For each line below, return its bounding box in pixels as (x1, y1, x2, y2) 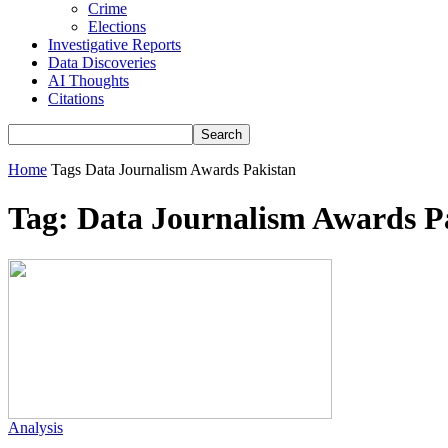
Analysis (8, 418, 63, 436)
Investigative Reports (48, 36, 181, 53)
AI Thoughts (48, 72, 129, 89)
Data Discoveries (48, 54, 156, 71)
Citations (48, 90, 104, 107)
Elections (88, 18, 146, 35)
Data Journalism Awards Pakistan (85, 161, 296, 178)
